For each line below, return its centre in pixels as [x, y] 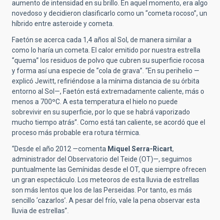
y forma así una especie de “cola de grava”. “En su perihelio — [106, 71]
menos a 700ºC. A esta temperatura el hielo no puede [95, 102]
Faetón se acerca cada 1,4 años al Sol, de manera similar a [102, 40]
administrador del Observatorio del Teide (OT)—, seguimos [102, 159]
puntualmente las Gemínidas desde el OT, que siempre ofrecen [109, 170]
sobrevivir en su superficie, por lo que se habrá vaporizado [101, 112]
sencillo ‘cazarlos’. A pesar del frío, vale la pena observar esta [106, 201]
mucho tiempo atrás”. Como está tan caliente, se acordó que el [109, 123]
